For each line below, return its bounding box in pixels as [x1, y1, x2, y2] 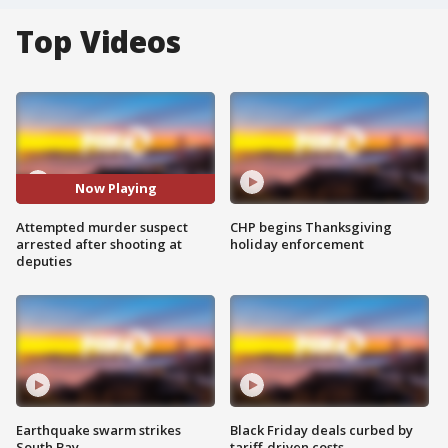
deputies [16, 251, 72, 270]
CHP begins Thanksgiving [230, 217, 392, 236]
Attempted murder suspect [16, 217, 188, 236]
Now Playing [74, 179, 157, 198]
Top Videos [16, 21, 181, 62]
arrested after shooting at [16, 234, 182, 253]
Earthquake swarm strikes [16, 420, 181, 439]
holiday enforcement [230, 234, 364, 253]
